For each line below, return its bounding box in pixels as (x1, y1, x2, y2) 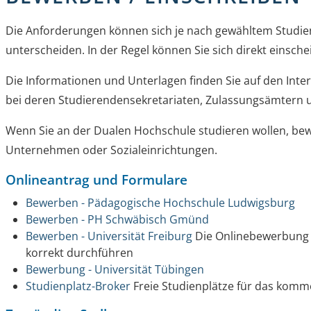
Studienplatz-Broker (26, 278, 131, 294)
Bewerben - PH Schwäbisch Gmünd (26, 212, 210, 228)
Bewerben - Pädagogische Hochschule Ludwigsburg (26, 195, 296, 211)
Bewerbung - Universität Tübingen (26, 262, 205, 278)
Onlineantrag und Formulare (6, 170, 188, 190)
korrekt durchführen (26, 245, 134, 261)
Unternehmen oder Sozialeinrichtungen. (6, 142, 218, 158)
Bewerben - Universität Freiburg (26, 228, 193, 244)
